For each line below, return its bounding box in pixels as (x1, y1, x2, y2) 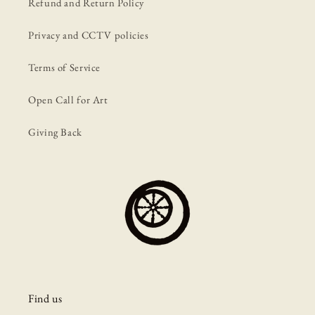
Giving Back (28, 125, 82, 139)
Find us (28, 290, 63, 306)
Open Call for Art (28, 93, 108, 107)
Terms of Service (28, 60, 101, 75)
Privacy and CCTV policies (28, 28, 149, 42)
